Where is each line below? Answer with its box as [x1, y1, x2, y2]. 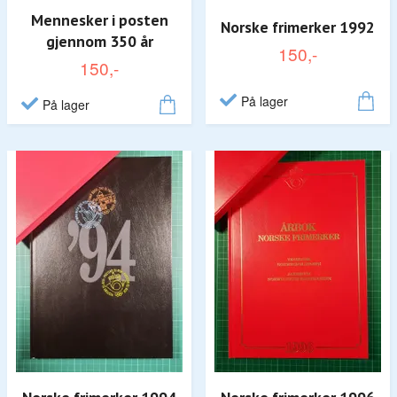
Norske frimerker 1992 [221, 16, 375, 37]
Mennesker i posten [30, 9, 168, 30]
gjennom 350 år [45, 30, 153, 51]
